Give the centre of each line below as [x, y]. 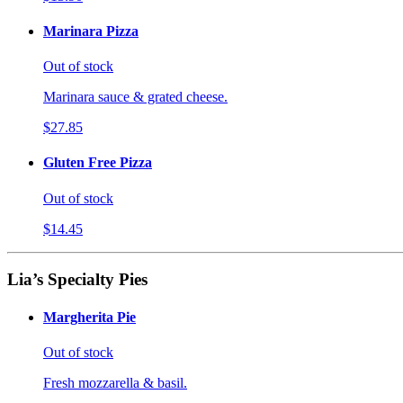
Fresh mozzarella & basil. [115, 382]
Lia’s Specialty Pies [77, 280]
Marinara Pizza [91, 31]
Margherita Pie [90, 317]
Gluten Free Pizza [98, 163]
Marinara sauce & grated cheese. [135, 97]
